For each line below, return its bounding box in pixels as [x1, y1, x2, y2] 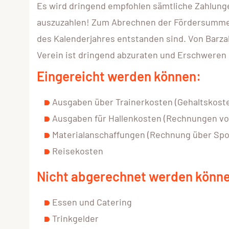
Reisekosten [52, 145, 103, 157]
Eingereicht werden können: [37, 68, 201, 84]
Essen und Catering [52, 196, 132, 208]
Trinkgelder [52, 213, 99, 224]
